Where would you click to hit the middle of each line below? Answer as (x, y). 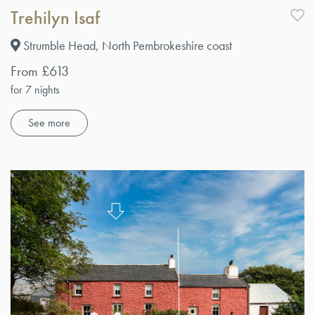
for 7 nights (35, 89)
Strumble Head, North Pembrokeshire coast (126, 45)
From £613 (40, 71)
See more (49, 122)
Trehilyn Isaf (55, 17)
